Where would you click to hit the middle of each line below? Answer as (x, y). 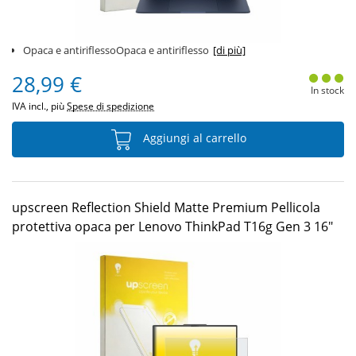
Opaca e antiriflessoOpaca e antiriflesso (116, 50)
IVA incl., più (39, 106)
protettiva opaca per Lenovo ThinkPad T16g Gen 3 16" (172, 226)
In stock (327, 90)
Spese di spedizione (110, 106)
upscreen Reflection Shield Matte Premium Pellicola (166, 207)
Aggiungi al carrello (193, 138)
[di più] (229, 50)
